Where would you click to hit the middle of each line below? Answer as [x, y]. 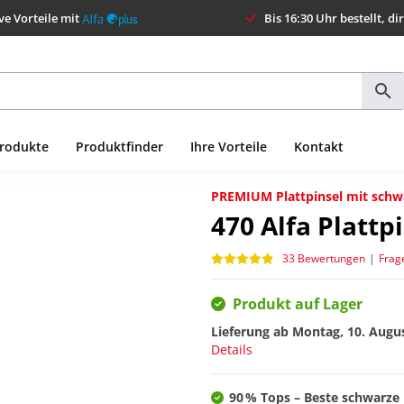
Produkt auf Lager [298, 304]
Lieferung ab [252, 331]
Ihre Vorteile [229, 147]
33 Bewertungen [324, 258]
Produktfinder [119, 147]
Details [232, 349]
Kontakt [319, 147]
